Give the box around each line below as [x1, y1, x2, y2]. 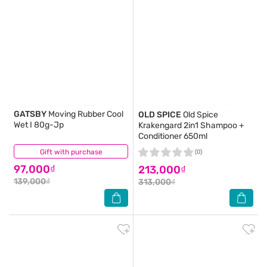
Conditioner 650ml [138, 131, 207, 141]
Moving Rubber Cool [46, 109, 123, 119]
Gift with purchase [39, 148, 103, 156]
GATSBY [14, 109, 46, 119]
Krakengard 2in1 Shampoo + [138, 120, 244, 131]
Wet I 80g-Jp [14, 120, 64, 130]
